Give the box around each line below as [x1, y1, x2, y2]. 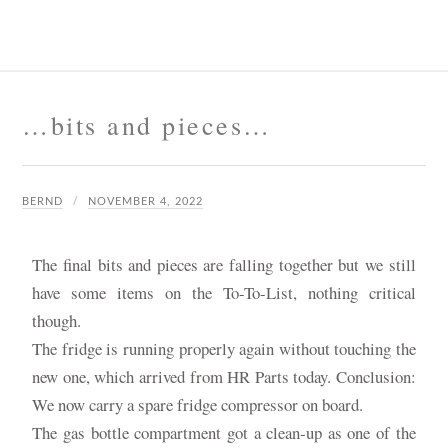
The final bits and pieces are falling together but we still [32, 252, 416, 276]
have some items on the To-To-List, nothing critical [32, 280, 416, 304]
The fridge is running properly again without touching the [32, 336, 416, 360]
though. [32, 308, 82, 332]
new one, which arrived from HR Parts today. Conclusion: [32, 364, 416, 388]
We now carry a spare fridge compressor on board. [32, 392, 364, 416]
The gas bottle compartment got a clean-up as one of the [32, 420, 416, 444]
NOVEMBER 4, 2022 [88, 195, 204, 207]
